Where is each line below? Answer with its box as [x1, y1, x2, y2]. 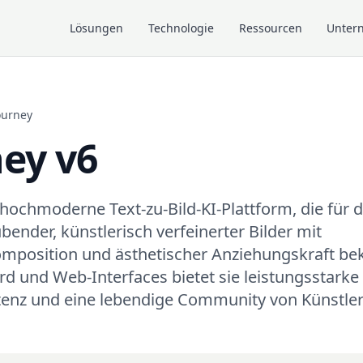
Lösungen [70, 20, 124, 36]
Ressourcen [238, 20, 302, 36]
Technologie [147, 20, 214, 36]
